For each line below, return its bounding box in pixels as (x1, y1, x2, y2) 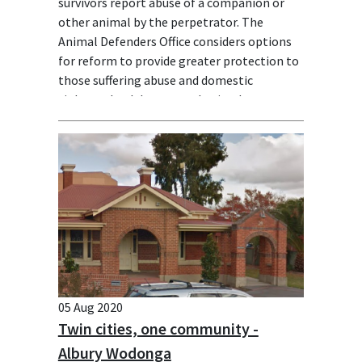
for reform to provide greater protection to (57, 52, 299, 69)
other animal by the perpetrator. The (57, 13, 263, 30)
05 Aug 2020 (57, 298, 123, 315)
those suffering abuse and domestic (57, 71, 253, 88)
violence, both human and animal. (57, 90, 245, 107)
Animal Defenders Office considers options (57, 32, 292, 49)
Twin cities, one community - (57, 318, 259, 339)
